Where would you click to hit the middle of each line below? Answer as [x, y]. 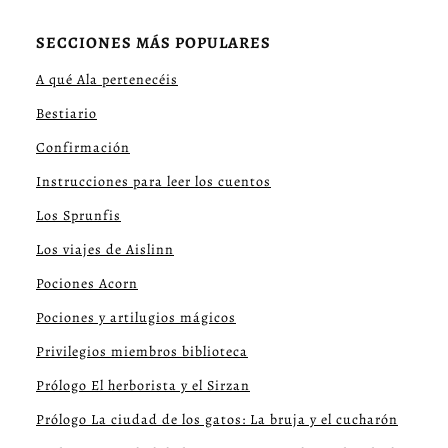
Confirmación [83, 148]
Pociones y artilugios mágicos [136, 318]
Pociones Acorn [87, 284]
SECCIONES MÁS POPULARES [153, 43]
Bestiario [66, 114]
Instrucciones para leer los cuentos [153, 182]
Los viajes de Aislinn [105, 250]
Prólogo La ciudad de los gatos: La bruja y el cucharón [217, 420]
